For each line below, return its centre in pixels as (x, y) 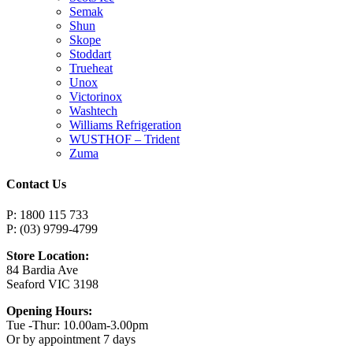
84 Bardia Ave (42, 270)
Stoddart (90, 54)
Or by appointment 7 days (71, 340)
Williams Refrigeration (125, 124)
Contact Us (36, 184)
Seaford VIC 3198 (52, 284)
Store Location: (48, 256)
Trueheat (91, 68)
